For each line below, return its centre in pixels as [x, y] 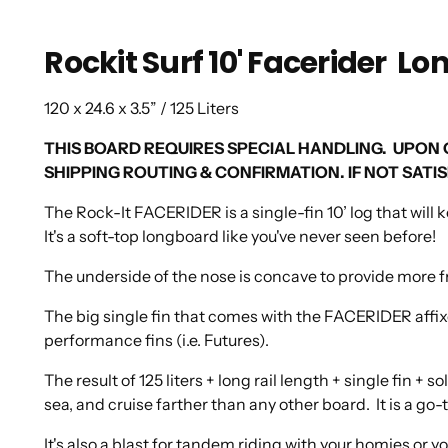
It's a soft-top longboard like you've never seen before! [240, 236]
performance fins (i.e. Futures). [160, 340]
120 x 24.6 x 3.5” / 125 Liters [142, 108]
